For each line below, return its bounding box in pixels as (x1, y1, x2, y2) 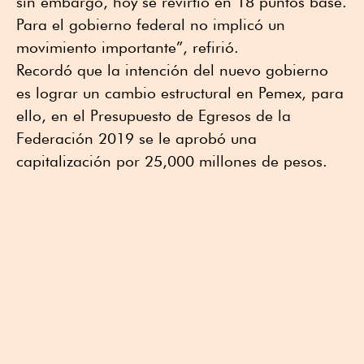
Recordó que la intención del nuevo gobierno (16, 60, 328, 79)
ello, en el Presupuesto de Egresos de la (16, 106, 291, 124)
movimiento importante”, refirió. (16, 37, 239, 56)
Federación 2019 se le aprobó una (16, 128, 257, 147)
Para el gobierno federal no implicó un (16, 15, 285, 33)
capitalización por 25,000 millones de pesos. (16, 151, 327, 170)
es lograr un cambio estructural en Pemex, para (16, 83, 344, 102)
